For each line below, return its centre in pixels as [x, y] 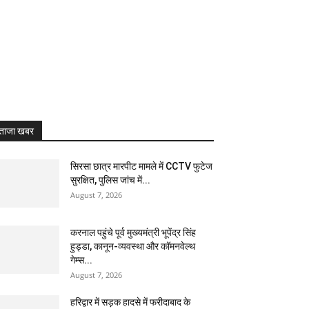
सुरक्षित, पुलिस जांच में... [110, 180]
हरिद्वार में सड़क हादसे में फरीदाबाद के [130, 302]
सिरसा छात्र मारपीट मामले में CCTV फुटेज [141, 166]
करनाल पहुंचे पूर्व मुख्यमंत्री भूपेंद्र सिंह [133, 232]
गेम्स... [81, 260]
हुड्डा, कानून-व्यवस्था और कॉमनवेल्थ [133, 246]
